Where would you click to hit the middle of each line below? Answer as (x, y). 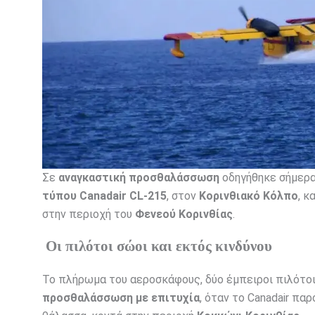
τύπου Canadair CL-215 (104, 196)
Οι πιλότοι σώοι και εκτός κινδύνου (159, 246)
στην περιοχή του (89, 214)
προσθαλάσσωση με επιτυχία (121, 298)
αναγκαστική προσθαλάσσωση (139, 178)
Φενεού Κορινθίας (184, 214)
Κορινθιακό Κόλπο (249, 196)
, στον (183, 196)
